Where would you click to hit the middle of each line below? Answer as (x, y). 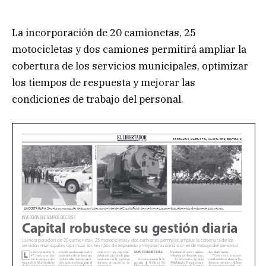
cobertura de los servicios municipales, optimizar (130, 66)
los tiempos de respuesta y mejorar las (104, 82)
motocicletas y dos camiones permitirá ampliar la (129, 49)
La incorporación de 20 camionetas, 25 (104, 32)
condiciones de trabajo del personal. (98, 99)
